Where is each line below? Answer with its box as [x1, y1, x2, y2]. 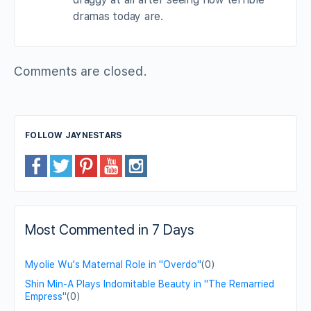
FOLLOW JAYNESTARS [25, 130, 122, 140]
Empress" [25, 290, 67, 302]
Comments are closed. [14, 63, 147, 78]
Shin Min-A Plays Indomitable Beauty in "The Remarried [25, 278, 274, 289]
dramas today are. [73, 9, 163, 23]
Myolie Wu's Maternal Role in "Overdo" [25, 258, 201, 270]
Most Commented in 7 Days [25, 221, 194, 238]
